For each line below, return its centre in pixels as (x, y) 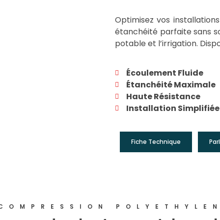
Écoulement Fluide (165, 73)
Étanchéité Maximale (171, 84)
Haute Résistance (163, 96)
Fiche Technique (156, 141)
